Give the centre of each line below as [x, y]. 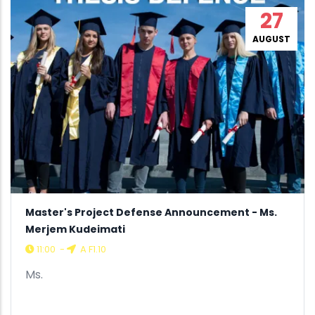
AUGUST [271, 39]
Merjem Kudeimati [75, 230]
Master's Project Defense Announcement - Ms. [151, 213]
